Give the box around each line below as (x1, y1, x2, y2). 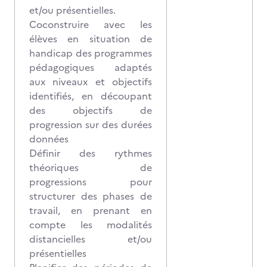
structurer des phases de (29, 189, 152, 203)
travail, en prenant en (29, 203, 152, 218)
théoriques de (29, 160, 152, 175)
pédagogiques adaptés (29, 60, 152, 74)
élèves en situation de (29, 32, 152, 46)
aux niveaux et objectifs (29, 74, 152, 89)
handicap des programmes (29, 46, 152, 60)
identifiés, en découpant (29, 89, 152, 103)
